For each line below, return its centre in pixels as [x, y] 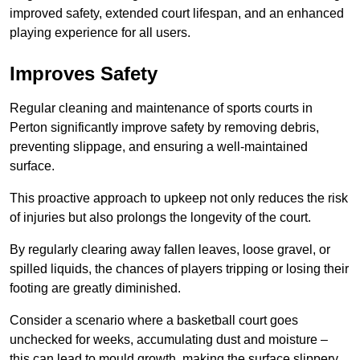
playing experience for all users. [100, 33]
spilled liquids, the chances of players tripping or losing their [179, 269]
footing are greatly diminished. [95, 288]
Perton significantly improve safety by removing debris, [164, 128]
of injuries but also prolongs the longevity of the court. [160, 218]
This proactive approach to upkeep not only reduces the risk [179, 198]
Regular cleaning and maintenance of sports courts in [161, 108]
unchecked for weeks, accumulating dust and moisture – [169, 340]
